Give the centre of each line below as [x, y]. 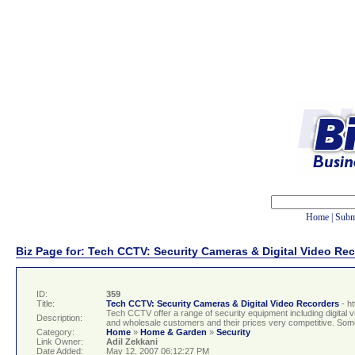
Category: [55, 332]
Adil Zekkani [132, 342]
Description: [59, 318]
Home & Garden [174, 332]
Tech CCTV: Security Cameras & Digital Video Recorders [223, 304]
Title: [46, 304]
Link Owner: [60, 342]
